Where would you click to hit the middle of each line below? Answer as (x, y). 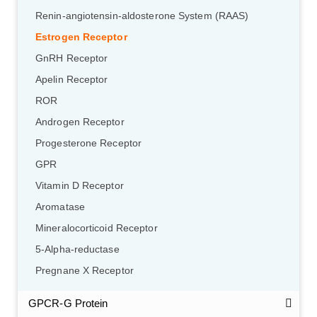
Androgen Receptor (80, 122)
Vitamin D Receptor (80, 185)
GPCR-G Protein (68, 303)
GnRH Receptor (72, 58)
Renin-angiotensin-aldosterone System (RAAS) (142, 16)
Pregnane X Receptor (85, 270)
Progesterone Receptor (89, 143)
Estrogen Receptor (81, 37)
